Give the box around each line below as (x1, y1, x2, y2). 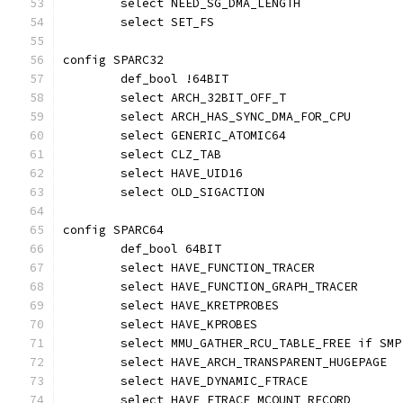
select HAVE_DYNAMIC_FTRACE (121, 373, 308, 389)
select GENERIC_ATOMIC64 (121, 128, 286, 143)
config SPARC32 (63, 52, 164, 67)
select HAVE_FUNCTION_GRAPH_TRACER (121, 279, 358, 294)
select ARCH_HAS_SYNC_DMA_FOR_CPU (121, 109, 351, 124)
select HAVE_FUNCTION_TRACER (121, 260, 315, 275)
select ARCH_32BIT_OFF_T (121, 90, 286, 105)
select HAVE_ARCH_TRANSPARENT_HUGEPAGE (121, 354, 387, 370)
